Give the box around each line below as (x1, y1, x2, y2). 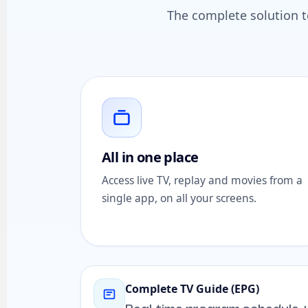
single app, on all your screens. (102, 190, 256, 206)
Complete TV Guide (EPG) (125, 281, 259, 296)
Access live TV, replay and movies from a (102, 173, 302, 188)
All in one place (102, 148, 199, 166)
